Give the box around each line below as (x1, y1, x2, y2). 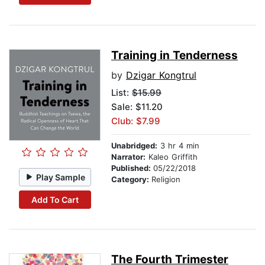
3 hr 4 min (157, 141, 199, 151)
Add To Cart (31, 194, 79, 205)
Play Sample (36, 172, 86, 182)
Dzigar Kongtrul (126, 69, 196, 82)
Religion (151, 174, 180, 185)
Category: (111, 174, 151, 185)
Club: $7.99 (111, 115, 160, 127)
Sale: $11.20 (111, 101, 163, 113)
